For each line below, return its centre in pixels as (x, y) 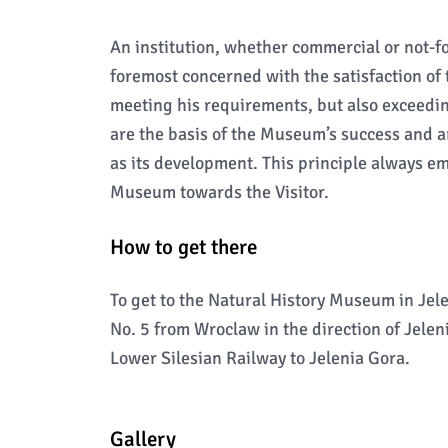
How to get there (183, 247)
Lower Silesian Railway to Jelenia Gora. (259, 358)
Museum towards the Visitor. (219, 192)
